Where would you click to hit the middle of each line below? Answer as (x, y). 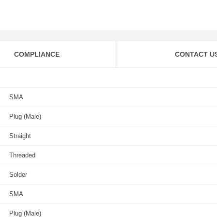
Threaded (22, 155)
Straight (20, 136)
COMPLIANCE (37, 54)
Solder (18, 175)
